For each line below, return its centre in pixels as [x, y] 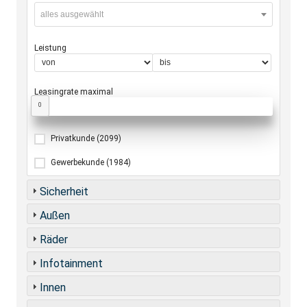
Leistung [50, 48]
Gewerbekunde [78, 162]
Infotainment [71, 263]
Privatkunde [74, 138]
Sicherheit [64, 191]
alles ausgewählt [72, 14]
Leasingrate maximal [74, 91]
